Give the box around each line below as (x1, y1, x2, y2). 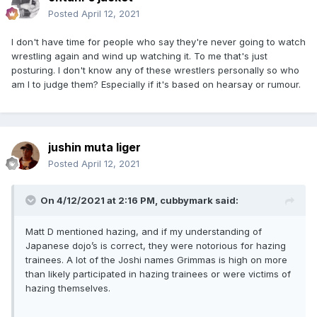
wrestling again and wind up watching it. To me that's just (11, 50, 267, 62)
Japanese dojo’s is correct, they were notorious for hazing (25, 240, 286, 252)
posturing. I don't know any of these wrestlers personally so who (11, 64, 299, 76)
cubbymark (160, 195, 213, 207)
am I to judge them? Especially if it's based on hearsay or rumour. (11, 79, 304, 91)
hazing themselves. (25, 282, 110, 294)
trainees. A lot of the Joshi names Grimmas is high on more (25, 254, 287, 266)
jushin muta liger (48, 140, 141, 155)
